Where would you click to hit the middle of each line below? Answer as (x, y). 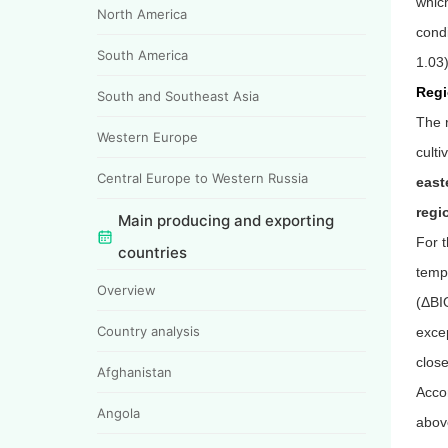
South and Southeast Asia (178, 95)
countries (152, 252)
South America (142, 54)
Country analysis (148, 330)
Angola (118, 412)
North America (142, 13)
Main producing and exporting (226, 220)
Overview (126, 289)
